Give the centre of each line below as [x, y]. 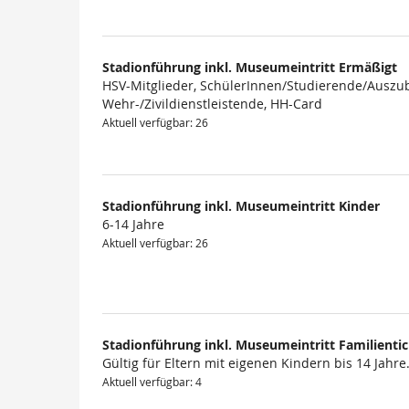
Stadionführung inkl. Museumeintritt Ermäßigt [250, 68]
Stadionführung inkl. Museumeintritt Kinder [241, 206]
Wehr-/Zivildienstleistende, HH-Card [212, 104]
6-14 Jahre [133, 225]
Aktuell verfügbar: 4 [152, 383]
